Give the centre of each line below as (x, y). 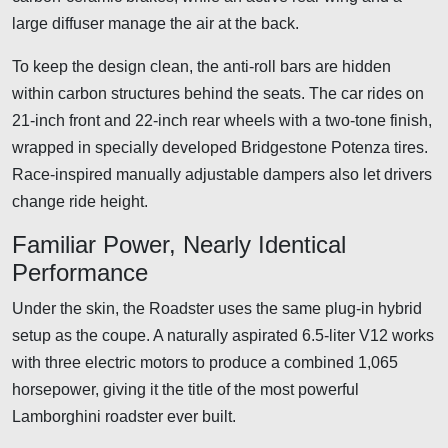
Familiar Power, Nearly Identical (179, 244)
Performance (80, 272)
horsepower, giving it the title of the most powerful (185, 389)
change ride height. (80, 201)
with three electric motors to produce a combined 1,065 (205, 362)
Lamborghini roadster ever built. (124, 416)
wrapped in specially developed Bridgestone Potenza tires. (220, 147)
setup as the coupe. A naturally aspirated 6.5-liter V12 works (223, 335)
